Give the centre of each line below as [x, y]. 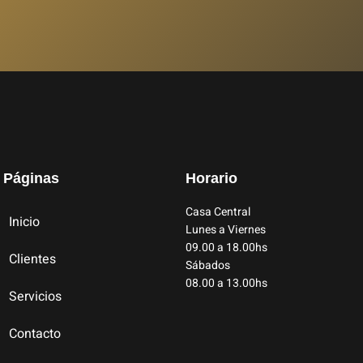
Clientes [32, 259]
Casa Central [218, 211]
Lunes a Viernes [225, 229]
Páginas [31, 178]
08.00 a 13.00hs [226, 283]
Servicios [35, 296]
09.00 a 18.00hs [226, 247]
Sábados [207, 265]
